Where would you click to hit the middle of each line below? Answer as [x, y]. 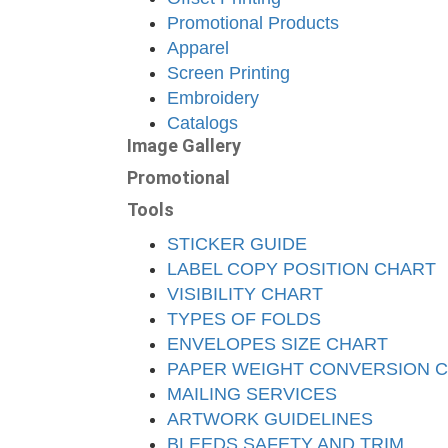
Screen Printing [228, 73]
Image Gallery [184, 145]
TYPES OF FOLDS [244, 319]
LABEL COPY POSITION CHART [301, 269]
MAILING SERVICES [252, 394]
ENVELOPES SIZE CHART [277, 344]
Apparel [198, 48]
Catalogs [202, 123]
